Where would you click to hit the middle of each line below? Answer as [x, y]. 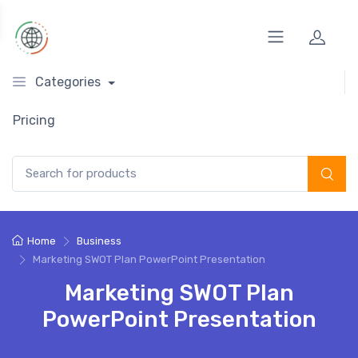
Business [99, 241]
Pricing [34, 120]
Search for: [40, 163]
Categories [68, 82]
